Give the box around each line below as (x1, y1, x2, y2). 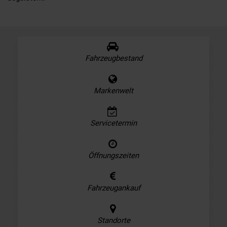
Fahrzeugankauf (87, 183, 140, 193)
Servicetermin (90, 118, 137, 128)
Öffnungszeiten (88, 150, 139, 160)
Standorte (97, 215, 130, 225)
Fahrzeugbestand (85, 53, 142, 63)
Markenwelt (94, 86, 133, 95)
